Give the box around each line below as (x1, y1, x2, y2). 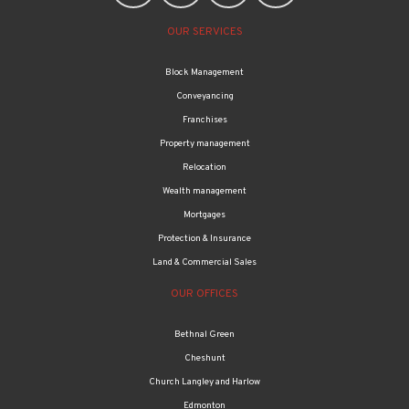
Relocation (183, 162, 226, 173)
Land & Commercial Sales (152, 257, 257, 268)
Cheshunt (184, 352, 225, 364)
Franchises (182, 114, 227, 126)
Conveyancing (175, 90, 234, 102)
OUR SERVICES (166, 25, 243, 39)
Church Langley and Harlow (149, 376, 260, 388)
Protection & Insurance (158, 233, 251, 245)
